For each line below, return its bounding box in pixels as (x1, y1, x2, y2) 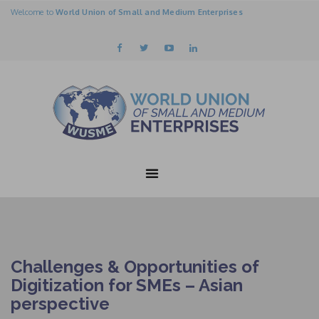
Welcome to (11, 7, 56, 18)
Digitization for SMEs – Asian (11, 275, 243, 296)
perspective (11, 293, 110, 315)
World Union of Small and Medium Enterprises (56, 7, 243, 18)
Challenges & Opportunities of (11, 256, 259, 278)
